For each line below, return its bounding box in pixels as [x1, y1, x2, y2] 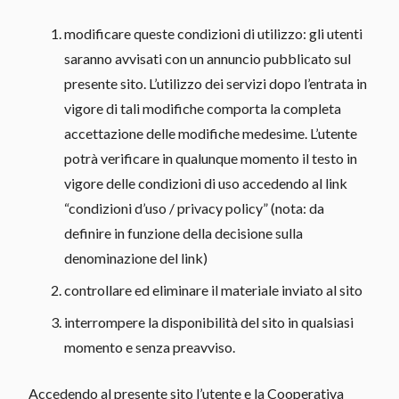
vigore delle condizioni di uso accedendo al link [64, 174, 347, 191]
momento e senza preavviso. [64, 338, 235, 355]
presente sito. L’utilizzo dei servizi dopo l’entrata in [64, 74, 367, 92]
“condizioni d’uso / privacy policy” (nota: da [64, 199, 324, 216]
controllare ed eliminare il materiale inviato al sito [64, 281, 362, 298]
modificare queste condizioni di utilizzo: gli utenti [64, 24, 362, 42]
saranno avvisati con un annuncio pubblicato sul [64, 49, 351, 67]
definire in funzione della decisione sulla [64, 224, 303, 241]
